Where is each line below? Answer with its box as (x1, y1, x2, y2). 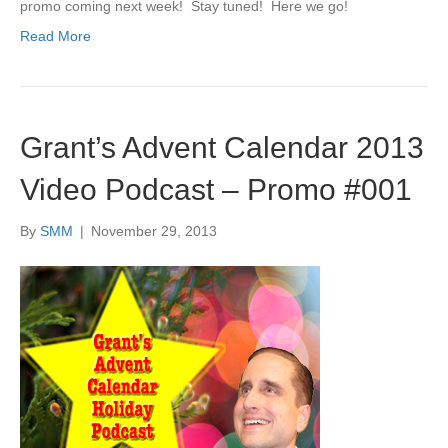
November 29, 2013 (91, 222, 217, 239)
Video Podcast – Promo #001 (20, 172, 412, 206)
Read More (20, 27, 91, 44)
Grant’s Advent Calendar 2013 (20, 130, 424, 164)
